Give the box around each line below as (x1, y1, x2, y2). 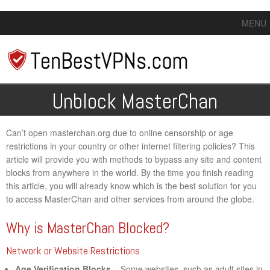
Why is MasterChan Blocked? (6, 218, 169, 237)
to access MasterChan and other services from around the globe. (6, 192, 254, 205)
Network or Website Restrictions (6, 243, 140, 257)
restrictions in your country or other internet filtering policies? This (6, 139, 255, 152)
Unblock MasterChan (52, 87, 218, 115)
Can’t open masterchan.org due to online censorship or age (6, 126, 233, 139)
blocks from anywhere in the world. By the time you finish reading (6, 166, 254, 178)
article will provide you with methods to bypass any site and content (6, 152, 262, 165)
